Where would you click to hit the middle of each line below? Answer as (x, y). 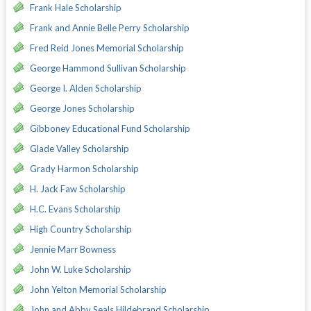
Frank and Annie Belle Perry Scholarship (109, 27)
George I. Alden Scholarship (85, 88)
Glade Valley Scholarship (79, 148)
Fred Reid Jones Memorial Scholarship (107, 48)
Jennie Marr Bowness (73, 249)
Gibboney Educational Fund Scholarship (110, 128)
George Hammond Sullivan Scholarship (108, 68)
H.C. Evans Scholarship (75, 209)
